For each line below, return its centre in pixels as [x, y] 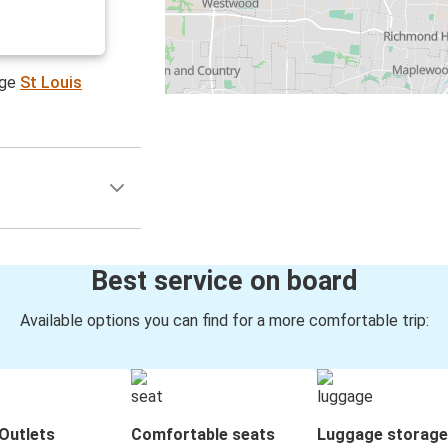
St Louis [51, 83]
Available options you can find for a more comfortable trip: [224, 321]
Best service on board [224, 281]
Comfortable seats [203, 435]
